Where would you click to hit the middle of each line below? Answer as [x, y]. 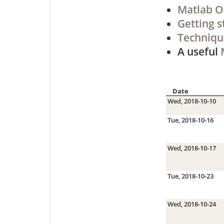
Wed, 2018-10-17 [191, 148]
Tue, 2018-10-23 [190, 176]
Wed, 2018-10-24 [191, 204]
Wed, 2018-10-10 [191, 101]
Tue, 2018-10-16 [190, 120]
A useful [199, 52]
